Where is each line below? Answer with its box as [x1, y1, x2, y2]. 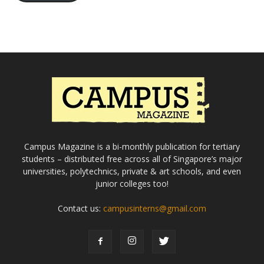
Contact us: [58, 203, 103, 214]
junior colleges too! [95, 178, 169, 189]
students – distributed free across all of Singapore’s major [22, 153, 242, 164]
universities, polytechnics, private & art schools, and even [23, 166, 241, 177]
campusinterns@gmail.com [103, 203, 206, 214]
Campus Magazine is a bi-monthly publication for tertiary [24, 141, 240, 152]
